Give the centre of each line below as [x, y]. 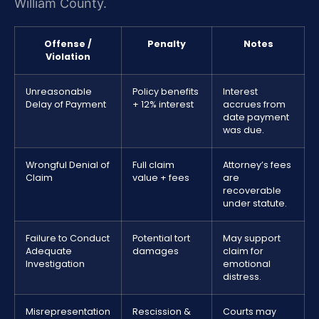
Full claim [153, 164]
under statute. [255, 203]
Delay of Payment [66, 104]
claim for [243, 251]
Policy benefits [166, 91]
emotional [247, 263]
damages [156, 251]
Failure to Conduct [68, 238]
